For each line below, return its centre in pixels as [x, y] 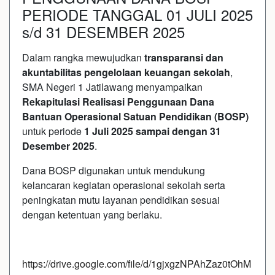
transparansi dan [184, 57]
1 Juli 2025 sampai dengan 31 [153, 131]
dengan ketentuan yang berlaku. [92, 214]
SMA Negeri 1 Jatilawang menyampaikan [112, 87]
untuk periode [53, 131]
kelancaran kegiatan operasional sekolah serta [124, 185]
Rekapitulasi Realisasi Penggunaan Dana [118, 101]
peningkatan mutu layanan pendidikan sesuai [121, 199]
